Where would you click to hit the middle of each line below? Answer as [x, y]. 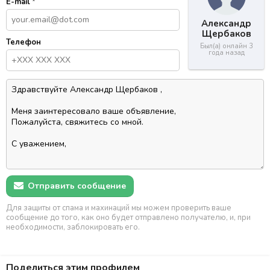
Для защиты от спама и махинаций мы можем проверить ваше [119, 208]
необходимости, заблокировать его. [73, 227]
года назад [226, 53]
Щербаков [226, 34]
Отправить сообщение [76, 186]
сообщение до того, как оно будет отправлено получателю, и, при [128, 218]
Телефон [24, 42]
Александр [226, 24]
